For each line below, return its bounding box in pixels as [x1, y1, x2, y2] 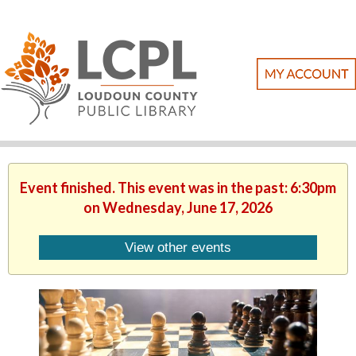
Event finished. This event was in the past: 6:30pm [20, 179, 336, 196]
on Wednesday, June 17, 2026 [83, 199, 273, 216]
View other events [125, 239, 231, 256]
